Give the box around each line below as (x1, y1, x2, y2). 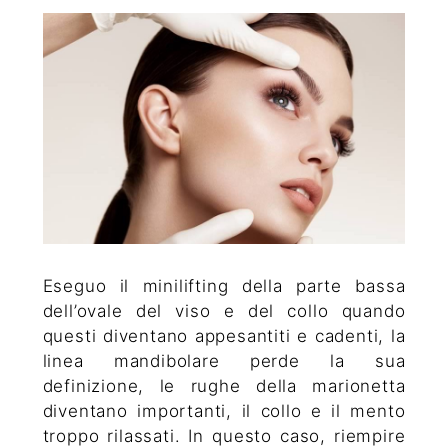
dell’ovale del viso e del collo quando (42, 301, 406, 322)
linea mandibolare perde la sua (42, 351, 406, 372)
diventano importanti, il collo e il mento (42, 401, 406, 422)
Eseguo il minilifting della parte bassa (42, 276, 406, 297)
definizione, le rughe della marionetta (42, 376, 406, 397)
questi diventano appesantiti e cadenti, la (42, 326, 406, 347)
